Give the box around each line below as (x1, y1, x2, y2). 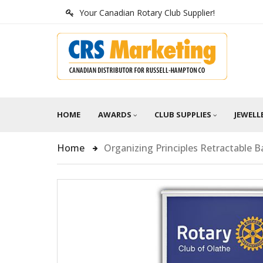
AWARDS (98, 109, 131, 120)
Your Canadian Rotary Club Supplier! (79, 7, 215, 18)
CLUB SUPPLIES (154, 109, 211, 120)
